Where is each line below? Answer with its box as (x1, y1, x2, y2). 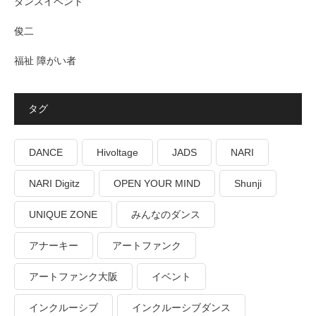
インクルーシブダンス (132, 302, 231, 314)
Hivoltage (97, 147, 138, 159)
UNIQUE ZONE (29, 209, 97, 221)
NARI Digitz (29, 178, 80, 190)
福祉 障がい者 (14, 55, 76, 67)
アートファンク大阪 (29, 271, 118, 283)
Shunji (234, 178, 262, 190)
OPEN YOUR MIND (114, 178, 200, 190)
